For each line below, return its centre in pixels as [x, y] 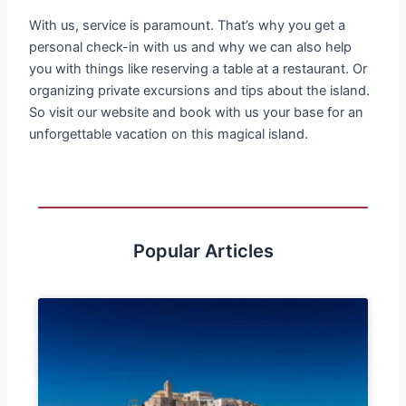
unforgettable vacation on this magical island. [169, 135]
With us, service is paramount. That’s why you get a [188, 26]
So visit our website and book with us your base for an [197, 113]
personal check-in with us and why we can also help [191, 48]
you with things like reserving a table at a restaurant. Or [198, 69]
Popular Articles [203, 251]
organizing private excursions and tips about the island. [200, 91]
